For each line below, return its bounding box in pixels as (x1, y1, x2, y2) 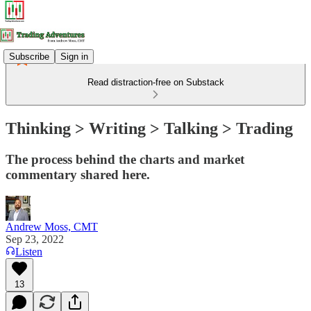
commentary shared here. (6, 167, 150, 182)
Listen (15, 245, 42, 258)
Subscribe (9, 51, 49, 62)
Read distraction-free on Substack (87, 77, 224, 87)
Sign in (60, 51, 88, 62)
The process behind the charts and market (6, 151, 244, 167)
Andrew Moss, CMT (6, 220, 98, 233)
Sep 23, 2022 (6, 233, 64, 245)
